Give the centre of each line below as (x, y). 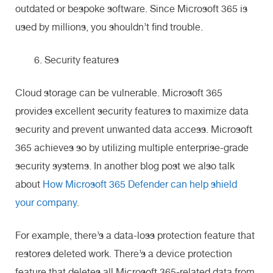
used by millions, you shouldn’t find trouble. (110, 27)
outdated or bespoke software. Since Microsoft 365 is (131, 9)
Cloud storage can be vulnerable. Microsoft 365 (119, 93)
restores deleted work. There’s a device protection (124, 253)
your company (46, 202)
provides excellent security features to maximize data (132, 111)
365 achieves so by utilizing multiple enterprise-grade (132, 147)
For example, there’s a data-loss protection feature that (135, 235)
